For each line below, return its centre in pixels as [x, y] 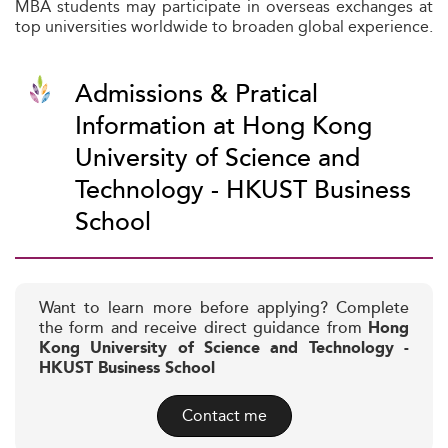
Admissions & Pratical [196, 94]
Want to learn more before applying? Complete [224, 308]
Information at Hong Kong [223, 126]
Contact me [224, 415]
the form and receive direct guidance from [203, 328]
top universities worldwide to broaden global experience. [224, 26]
